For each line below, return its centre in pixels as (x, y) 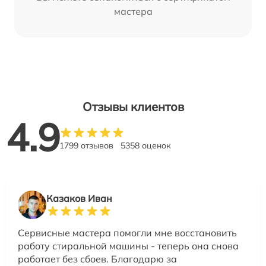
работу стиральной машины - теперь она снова (128, 246)
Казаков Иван (79, 199)
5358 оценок (146, 146)
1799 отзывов (86, 146)
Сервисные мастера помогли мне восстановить (127, 233)
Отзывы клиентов (133, 107)
